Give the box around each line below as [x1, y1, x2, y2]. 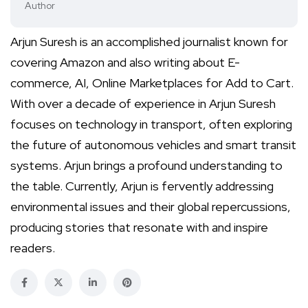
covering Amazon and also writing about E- [10, 54, 240, 70]
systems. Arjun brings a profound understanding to [10, 157, 283, 173]
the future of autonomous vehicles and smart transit [10, 137, 296, 153]
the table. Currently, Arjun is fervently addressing [10, 178, 274, 194]
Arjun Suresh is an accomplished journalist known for [10, 34, 288, 49]
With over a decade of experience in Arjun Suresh [10, 96, 276, 111]
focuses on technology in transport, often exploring [10, 116, 292, 132]
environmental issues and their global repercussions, [10, 199, 291, 214]
